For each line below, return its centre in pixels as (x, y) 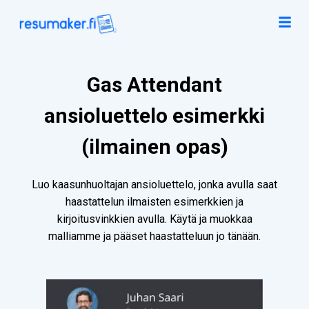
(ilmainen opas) (154, 147)
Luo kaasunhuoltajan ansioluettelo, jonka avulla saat (154, 185)
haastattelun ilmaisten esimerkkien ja (154, 202)
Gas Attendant (154, 85)
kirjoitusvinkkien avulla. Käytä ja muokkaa (154, 219)
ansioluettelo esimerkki (154, 116)
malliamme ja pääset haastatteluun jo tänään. (154, 237)
